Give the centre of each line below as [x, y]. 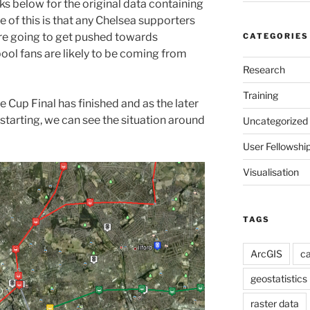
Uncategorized [275, 120]
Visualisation [271, 172]
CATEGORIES [275, 36]
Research [264, 69]
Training [260, 95]
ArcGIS [266, 253]
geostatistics [279, 278]
